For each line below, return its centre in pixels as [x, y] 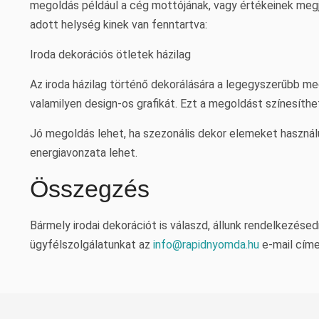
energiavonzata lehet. [84, 153]
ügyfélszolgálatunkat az [91, 245]
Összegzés [90, 189]
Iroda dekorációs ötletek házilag [110, 54]
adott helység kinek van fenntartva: [119, 25]
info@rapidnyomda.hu [206, 245]
